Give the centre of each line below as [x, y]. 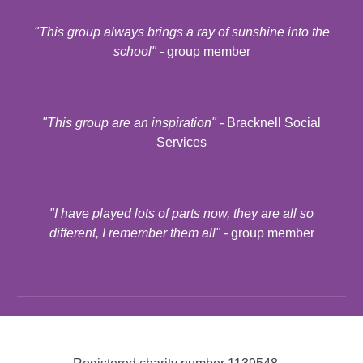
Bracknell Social [274, 123]
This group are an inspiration [129, 123]
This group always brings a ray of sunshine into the [184, 32]
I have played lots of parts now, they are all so [184, 214]
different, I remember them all [132, 233]
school [132, 51]
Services [181, 142]
